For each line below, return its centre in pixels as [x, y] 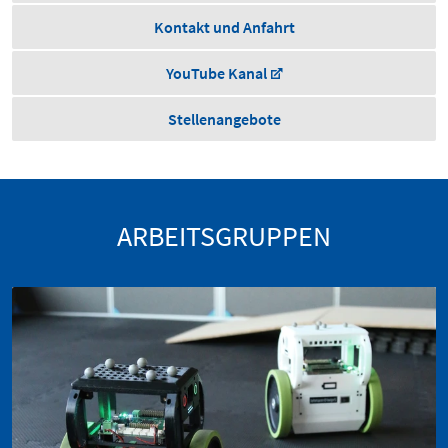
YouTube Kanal [216, 72]
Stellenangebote [224, 118]
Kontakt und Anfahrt [224, 26]
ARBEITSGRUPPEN [224, 235]
